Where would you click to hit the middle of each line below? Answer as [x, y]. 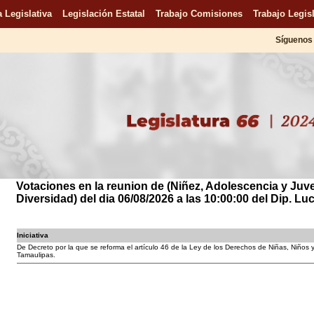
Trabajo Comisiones [199, 14]
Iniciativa [33, 235]
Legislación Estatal [103, 14]
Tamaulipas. [36, 255]
